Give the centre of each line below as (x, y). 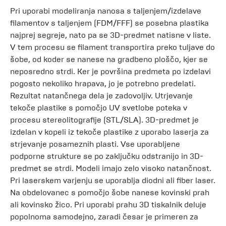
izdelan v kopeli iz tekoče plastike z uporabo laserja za (109, 132)
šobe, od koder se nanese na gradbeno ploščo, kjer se (109, 59)
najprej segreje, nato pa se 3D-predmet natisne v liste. (110, 35)
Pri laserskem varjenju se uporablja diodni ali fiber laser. (113, 180)
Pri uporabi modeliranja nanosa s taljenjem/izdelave (106, 11)
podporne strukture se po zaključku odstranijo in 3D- (107, 156)
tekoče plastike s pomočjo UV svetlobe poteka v (99, 108)
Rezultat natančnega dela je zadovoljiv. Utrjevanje (101, 96)
